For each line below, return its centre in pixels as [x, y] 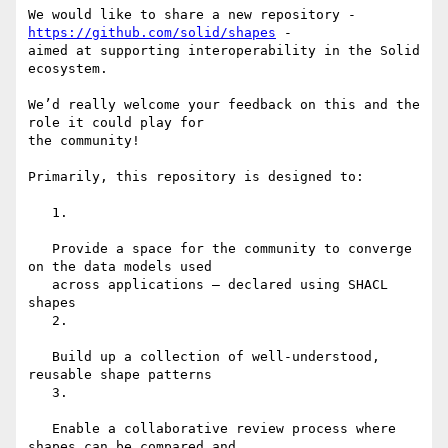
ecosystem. [68, 69]
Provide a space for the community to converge [40, 249]
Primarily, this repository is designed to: [196, 177]
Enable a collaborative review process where [40, 429]
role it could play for [116, 123]
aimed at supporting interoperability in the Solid [224, 51]
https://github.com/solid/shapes [152, 33]
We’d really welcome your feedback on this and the [224, 105]
